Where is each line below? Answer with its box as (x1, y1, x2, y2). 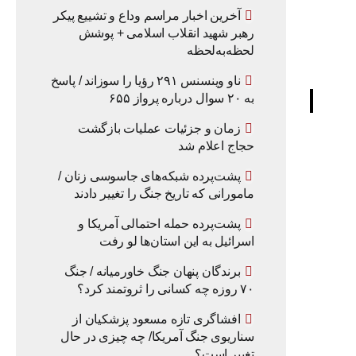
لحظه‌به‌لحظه (187, 44, 254, 57)
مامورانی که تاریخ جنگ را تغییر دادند (74, 187, 254, 200)
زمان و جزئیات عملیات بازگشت (77, 122, 241, 135)
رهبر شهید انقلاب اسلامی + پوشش (78, 26, 254, 40)
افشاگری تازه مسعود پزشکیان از (72, 312, 241, 326)
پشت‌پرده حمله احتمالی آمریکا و (78, 217, 241, 230)
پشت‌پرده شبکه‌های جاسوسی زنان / (58, 169, 241, 183)
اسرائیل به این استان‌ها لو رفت (99, 234, 254, 248)
